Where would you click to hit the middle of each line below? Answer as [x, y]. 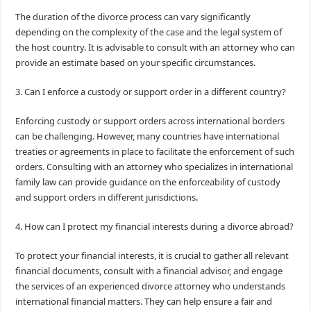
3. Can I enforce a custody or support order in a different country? [151, 92]
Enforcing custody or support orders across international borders [150, 121]
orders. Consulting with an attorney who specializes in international [154, 167]
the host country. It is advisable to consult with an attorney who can [155, 48]
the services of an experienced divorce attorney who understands [151, 286]
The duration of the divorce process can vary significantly [133, 17]
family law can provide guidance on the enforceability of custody [148, 182]
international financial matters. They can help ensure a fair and [144, 302]
